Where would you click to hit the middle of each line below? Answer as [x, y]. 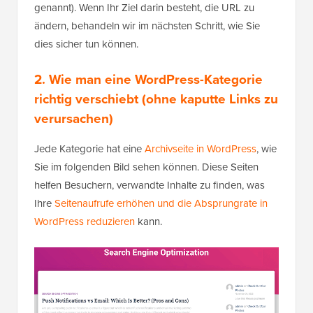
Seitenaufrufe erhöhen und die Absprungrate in [161, 203]
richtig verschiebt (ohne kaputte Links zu [156, 99]
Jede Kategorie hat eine [89, 148]
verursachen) [74, 118]
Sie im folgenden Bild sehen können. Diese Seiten [146, 167]
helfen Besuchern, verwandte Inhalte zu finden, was [150, 185]
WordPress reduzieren [85, 221]
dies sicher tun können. [86, 44]
